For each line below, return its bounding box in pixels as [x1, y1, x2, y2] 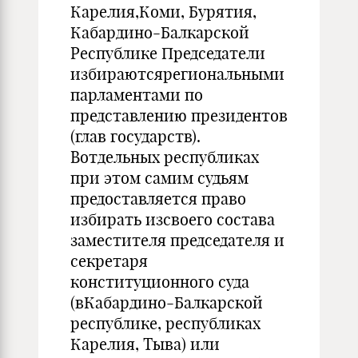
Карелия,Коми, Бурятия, [70, 2, 257, 22]
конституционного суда [70, 272, 249, 292]
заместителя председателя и [70, 230, 284, 250]
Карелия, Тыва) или [70, 334, 220, 354]
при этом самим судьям [70, 168, 249, 188]
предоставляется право [70, 189, 246, 209]
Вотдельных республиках [70, 147, 259, 167]
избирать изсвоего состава [70, 209, 275, 229]
